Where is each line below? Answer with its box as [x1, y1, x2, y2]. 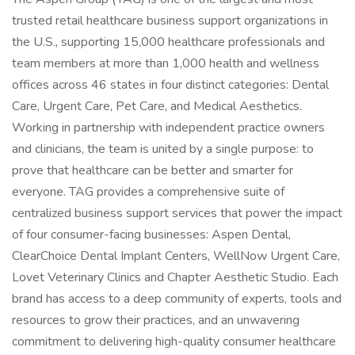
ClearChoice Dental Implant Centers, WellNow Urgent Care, [12, 247, 340, 265]
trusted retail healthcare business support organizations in [12, 12, 328, 29]
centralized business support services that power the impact [12, 204, 342, 222]
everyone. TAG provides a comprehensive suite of [12, 183, 284, 200]
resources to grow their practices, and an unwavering [12, 311, 300, 329]
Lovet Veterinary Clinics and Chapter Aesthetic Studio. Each [12, 269, 338, 286]
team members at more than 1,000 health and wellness [12, 55, 319, 72]
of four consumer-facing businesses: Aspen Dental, [12, 226, 291, 243]
